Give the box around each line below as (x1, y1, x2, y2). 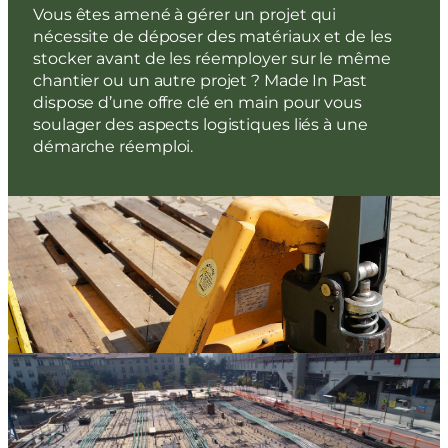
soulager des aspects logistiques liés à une (33, 115, 368, 135)
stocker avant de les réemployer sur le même (33, 49, 391, 69)
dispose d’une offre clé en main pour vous (33, 93, 362, 113)
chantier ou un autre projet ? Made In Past (33, 71, 367, 91)
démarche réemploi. (33, 137, 194, 157)
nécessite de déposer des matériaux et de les (33, 27, 392, 47)
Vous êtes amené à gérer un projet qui (33, 5, 337, 25)
